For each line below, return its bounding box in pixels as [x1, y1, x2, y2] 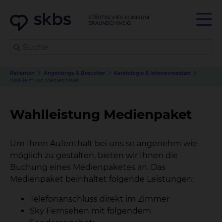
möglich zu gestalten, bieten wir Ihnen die [10, 151, 178, 160]
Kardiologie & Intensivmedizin [114, 70, 191, 76]
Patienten [10, 70, 35, 76]
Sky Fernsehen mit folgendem [30, 206, 151, 216]
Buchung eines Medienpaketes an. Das [10, 163, 166, 172]
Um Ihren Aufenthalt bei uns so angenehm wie [10, 139, 197, 148]
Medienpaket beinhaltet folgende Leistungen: [10, 174, 194, 184]
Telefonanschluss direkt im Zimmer [30, 194, 169, 204]
